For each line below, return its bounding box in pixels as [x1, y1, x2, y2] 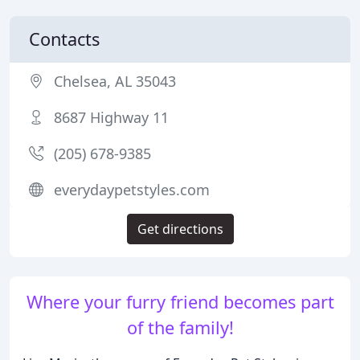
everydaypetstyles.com [54, 180, 210, 199]
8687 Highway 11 [54, 108, 169, 127]
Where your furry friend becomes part [26, 290, 334, 313]
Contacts [29, 27, 100, 51]
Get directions [137, 220, 223, 238]
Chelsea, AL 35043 [54, 72, 176, 91]
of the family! [126, 316, 234, 339]
